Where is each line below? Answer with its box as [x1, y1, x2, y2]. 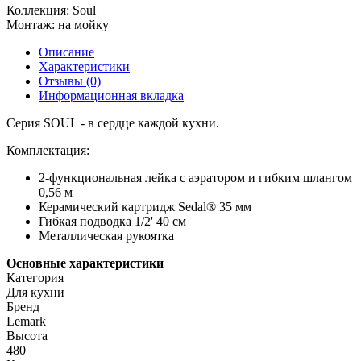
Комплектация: [6, 143, 89, 158]
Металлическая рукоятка [39, 229, 174, 243]
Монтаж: [6, 18, 55, 32]
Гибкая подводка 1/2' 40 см [39, 214, 186, 229]
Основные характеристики [6, 256, 164, 271]
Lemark [6, 314, 46, 329]
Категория [6, 271, 64, 285]
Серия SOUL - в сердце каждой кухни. [6, 116, 219, 131]
